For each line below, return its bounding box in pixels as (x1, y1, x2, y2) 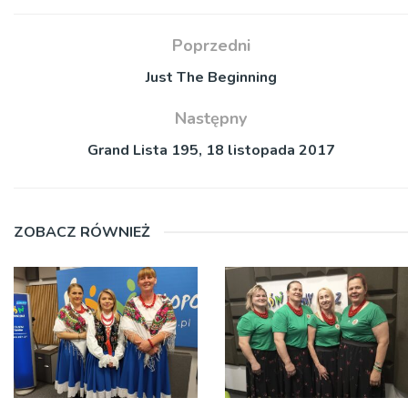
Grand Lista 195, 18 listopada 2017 (87, 139, 335, 160)
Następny (175, 107, 247, 129)
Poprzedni (171, 34, 250, 56)
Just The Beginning (145, 66, 277, 87)
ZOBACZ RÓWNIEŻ (14, 221, 150, 242)
